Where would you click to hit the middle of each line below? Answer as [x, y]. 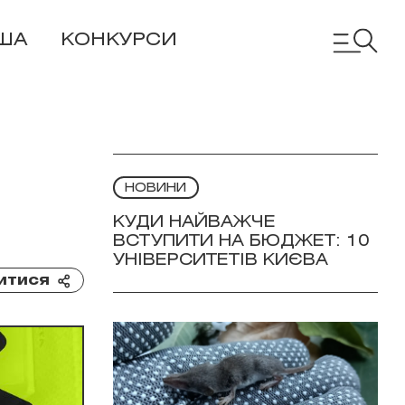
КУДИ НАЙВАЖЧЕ [194, 222]
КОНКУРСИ [119, 40]
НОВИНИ [156, 188]
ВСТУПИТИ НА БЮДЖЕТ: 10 [241, 241]
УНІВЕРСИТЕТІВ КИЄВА [220, 260]
